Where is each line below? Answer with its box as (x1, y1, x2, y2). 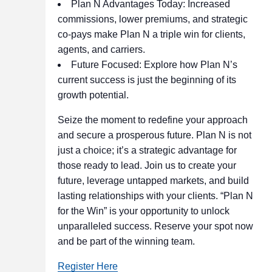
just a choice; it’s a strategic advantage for (57, 145, 237, 155)
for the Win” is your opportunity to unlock (57, 206, 229, 216)
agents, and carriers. (57, 44, 145, 55)
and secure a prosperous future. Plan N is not (57, 130, 251, 140)
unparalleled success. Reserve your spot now (57, 221, 253, 231)
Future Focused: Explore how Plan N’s (70, 59, 237, 70)
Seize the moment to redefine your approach (57, 115, 248, 125)
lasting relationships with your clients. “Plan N (57, 191, 253, 201)
